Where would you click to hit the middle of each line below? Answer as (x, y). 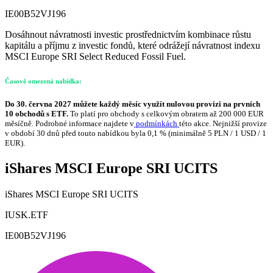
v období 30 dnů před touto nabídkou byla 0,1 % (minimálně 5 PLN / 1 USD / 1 (136, 133)
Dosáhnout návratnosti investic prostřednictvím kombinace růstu (128, 34)
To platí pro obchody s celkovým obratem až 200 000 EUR (167, 114)
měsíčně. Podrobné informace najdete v (69, 124)
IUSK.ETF (27, 215)
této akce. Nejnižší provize (223, 124)
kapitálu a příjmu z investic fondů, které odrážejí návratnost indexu (133, 45)
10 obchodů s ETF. (37, 114)
